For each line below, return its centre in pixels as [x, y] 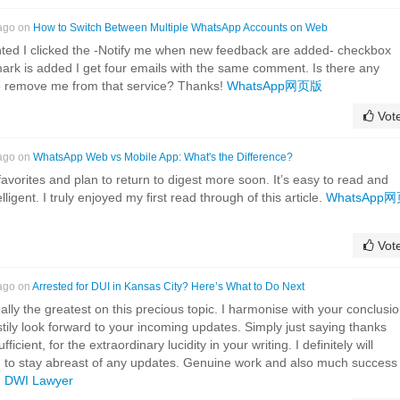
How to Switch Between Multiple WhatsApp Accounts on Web [180, 27]
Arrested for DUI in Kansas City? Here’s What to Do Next [168, 286]
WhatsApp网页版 [275, 85]
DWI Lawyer [39, 380]
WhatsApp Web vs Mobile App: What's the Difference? [163, 157]
